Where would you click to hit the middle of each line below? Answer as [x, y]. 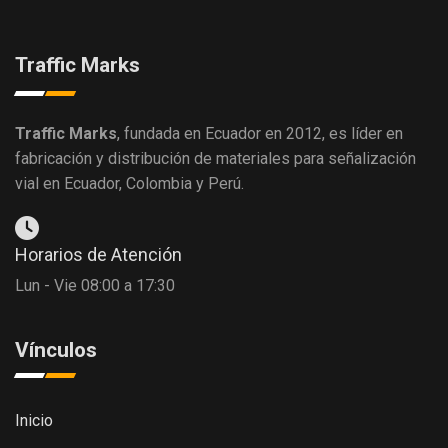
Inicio [34, 420]
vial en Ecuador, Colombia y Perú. [129, 183]
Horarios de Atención [98, 254]
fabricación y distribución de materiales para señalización [215, 158]
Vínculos [56, 349]
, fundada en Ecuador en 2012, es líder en [260, 133]
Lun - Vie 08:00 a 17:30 [95, 285]
